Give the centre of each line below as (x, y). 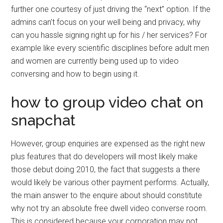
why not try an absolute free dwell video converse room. (110, 209)
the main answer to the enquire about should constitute (107, 196)
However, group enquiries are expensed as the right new (108, 144)
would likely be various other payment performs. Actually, (110, 183)
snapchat (44, 120)
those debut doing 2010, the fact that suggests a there (106, 170)
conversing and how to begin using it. (75, 74)
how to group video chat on (108, 103)
